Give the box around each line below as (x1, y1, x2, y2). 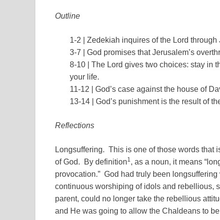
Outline (55, 11, 80, 20)
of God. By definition (55, 157, 127, 166)
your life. (70, 72, 99, 81)
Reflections (55, 121, 94, 130)
